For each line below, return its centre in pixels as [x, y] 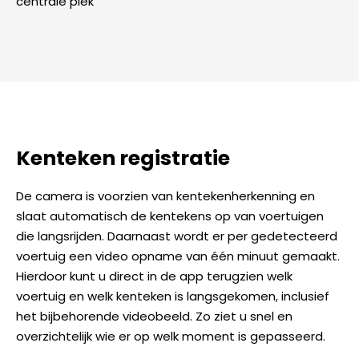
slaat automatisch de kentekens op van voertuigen [170, 216]
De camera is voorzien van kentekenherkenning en [165, 196]
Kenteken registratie [123, 159]
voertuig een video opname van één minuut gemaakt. [178, 256]
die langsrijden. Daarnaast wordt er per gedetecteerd [177, 236]
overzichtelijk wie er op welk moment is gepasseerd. [171, 336]
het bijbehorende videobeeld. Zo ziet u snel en [154, 316]
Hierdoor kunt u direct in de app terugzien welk [154, 276]
